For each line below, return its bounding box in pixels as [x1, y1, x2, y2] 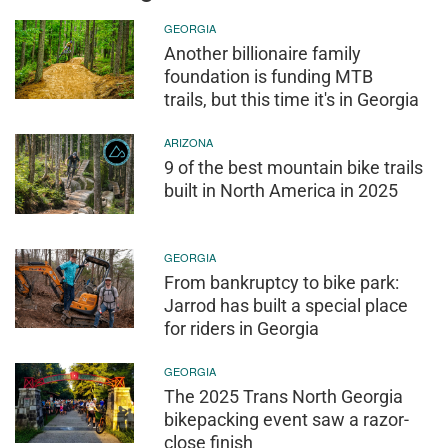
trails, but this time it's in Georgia [164, 88, 420, 110]
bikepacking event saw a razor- [164, 409, 410, 431]
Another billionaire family [164, 42, 362, 64]
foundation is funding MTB [164, 65, 374, 87]
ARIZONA [164, 134, 214, 151]
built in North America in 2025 [164, 180, 399, 202]
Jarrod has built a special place [164, 294, 409, 316]
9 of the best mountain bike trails [164, 157, 424, 179]
